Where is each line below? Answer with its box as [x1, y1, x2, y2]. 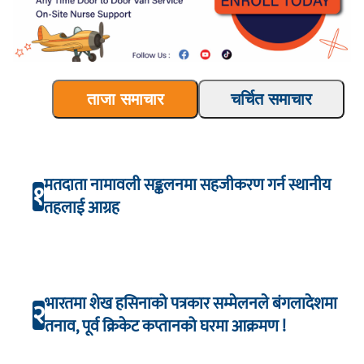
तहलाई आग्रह [44, 193, 119, 222]
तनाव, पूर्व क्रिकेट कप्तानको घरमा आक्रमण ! [45, 313, 286, 341]
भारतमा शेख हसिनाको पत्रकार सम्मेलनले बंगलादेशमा [45, 290, 337, 318]
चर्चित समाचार [231, 90, 312, 109]
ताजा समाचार [86, 90, 164, 109]
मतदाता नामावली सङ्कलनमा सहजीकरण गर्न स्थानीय [44, 171, 331, 199]
